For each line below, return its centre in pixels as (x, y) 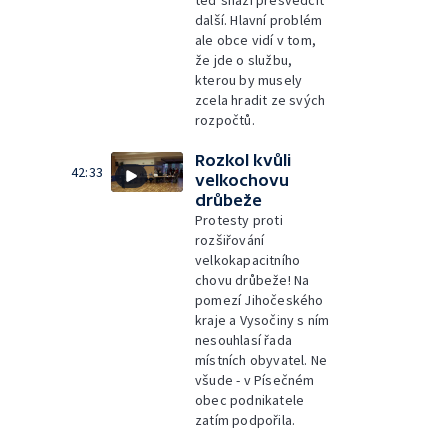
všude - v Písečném (255, 379)
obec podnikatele (250, 399)
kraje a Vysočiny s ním (262, 319)
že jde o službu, (244, 59)
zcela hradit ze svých (260, 99)
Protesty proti (239, 219)
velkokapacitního (248, 259)
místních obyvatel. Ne (261, 359)
